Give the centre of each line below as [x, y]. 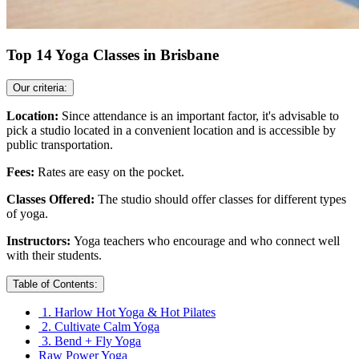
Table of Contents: [55, 284]
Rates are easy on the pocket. [111, 172]
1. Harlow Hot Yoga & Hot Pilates [127, 313]
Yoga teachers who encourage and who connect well [207, 241]
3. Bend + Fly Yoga [90, 341]
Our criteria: [40, 88]
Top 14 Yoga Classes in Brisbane [113, 55]
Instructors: [40, 241]
